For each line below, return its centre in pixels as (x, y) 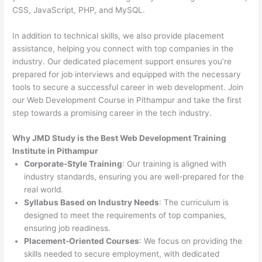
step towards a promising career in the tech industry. (112, 113)
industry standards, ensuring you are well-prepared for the (134, 177)
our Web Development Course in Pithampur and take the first (127, 100)
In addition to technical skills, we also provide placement (118, 35)
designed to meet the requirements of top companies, (125, 216)
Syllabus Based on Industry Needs (92, 203)
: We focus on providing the (191, 241)
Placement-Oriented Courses (82, 241)
